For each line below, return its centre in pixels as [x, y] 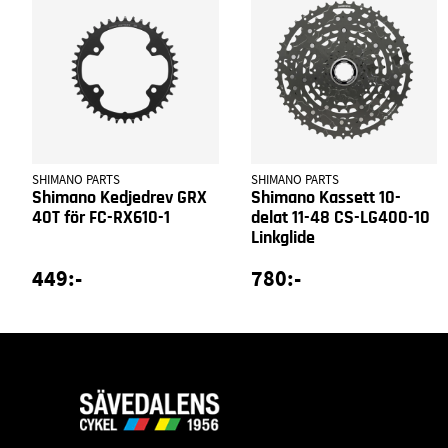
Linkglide [282, 237]
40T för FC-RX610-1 [101, 217]
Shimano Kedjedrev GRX [119, 197]
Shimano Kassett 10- [325, 197]
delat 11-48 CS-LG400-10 [340, 217]
